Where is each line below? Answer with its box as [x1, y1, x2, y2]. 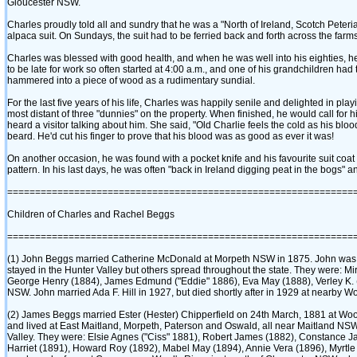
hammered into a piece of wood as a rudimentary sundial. [7, 75, 255, 86]
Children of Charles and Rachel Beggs [7, 209, 175, 220]
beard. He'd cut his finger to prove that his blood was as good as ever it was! [7, 131, 334, 142]
